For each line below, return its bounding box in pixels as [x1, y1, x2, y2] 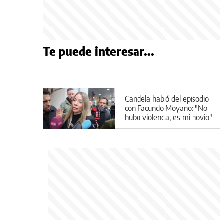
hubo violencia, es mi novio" [125, 112, 212, 122]
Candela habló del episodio [125, 93, 209, 104]
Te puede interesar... [43, 44, 154, 58]
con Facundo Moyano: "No [125, 103, 207, 113]
